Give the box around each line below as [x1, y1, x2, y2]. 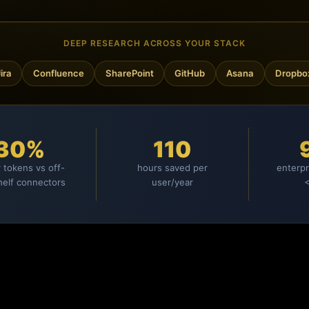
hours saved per [137, 161, 208, 173]
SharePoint [79, 67, 128, 79]
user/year [151, 176, 193, 188]
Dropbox [248, 67, 286, 79]
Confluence [6, 67, 58, 79]
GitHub [148, 67, 179, 79]
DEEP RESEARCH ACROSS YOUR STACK [63, 37, 246, 48]
